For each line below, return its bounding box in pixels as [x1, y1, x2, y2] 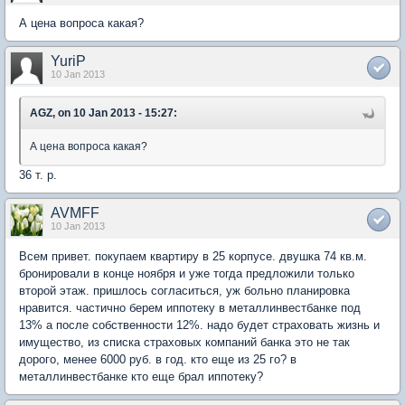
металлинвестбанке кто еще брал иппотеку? [19, 370, 263, 384]
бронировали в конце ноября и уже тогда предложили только [19, 267, 354, 281]
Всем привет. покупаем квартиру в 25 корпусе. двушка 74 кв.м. [19, 250, 367, 264]
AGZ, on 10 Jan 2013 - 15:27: [30, 107, 177, 120]
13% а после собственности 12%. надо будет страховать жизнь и [19, 318, 380, 333]
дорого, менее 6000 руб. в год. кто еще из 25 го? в [19, 353, 297, 367]
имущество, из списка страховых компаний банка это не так [19, 335, 350, 350]
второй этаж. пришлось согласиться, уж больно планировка [19, 284, 350, 298]
